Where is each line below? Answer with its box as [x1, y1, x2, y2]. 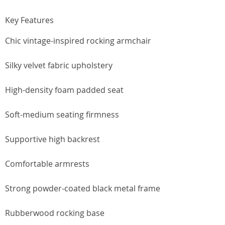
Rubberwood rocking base [5, 207, 104, 218]
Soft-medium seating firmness [5, 109, 119, 120]
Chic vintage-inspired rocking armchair [5, 35, 151, 46]
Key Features [5, 15, 54, 26]
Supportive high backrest [5, 134, 100, 145]
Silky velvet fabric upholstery [5, 60, 113, 71]
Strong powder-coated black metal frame [5, 183, 160, 194]
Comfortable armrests [5, 158, 89, 169]
